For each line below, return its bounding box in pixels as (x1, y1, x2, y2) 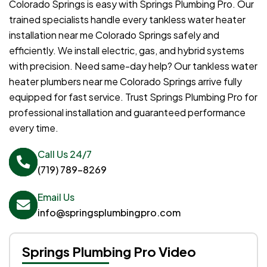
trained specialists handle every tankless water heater (9, 13, 246, 26)
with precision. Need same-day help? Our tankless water (9, 59, 257, 72)
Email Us (38, 190, 74, 203)
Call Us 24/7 (38, 147, 92, 160)
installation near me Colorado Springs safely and (9, 28, 219, 41)
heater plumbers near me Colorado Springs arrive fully (9, 74, 242, 88)
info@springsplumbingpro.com (38, 206, 181, 219)
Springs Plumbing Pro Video (22, 243, 196, 260)
